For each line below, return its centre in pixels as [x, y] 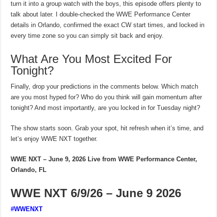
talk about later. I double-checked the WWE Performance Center [101, 15]
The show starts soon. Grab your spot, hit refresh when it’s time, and [107, 128]
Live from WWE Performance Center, [143, 159]
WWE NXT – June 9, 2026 [48, 159]
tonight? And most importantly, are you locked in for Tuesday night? [106, 108]
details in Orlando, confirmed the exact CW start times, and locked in [108, 25]
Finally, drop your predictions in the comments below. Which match [105, 87]
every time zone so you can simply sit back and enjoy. [87, 36]
